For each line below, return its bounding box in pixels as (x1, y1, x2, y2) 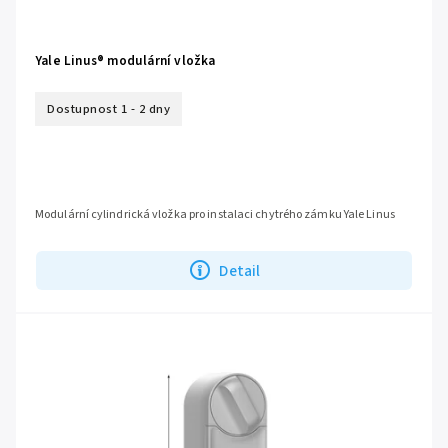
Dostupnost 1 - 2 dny (47, 99, 170, 118)
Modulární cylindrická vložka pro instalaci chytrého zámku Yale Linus (35, 206, 395, 224)
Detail (219, 259, 261, 282)
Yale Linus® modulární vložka (35, 51, 216, 71)
